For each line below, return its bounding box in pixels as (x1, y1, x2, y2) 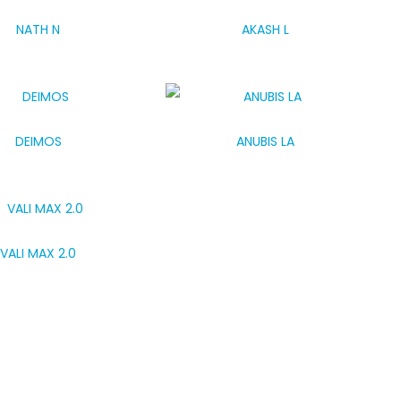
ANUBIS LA (235, 132, 294, 150)
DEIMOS (14, 132, 62, 150)
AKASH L (241, 21, 289, 38)
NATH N (16, 21, 61, 38)
